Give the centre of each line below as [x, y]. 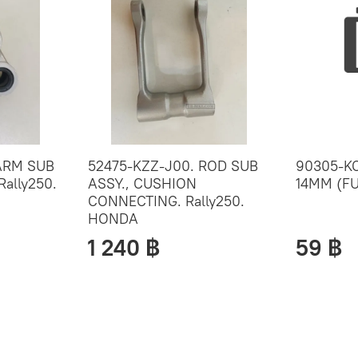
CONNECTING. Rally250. [167, 201]
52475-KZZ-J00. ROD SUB [173, 166]
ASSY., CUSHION [143, 184]
